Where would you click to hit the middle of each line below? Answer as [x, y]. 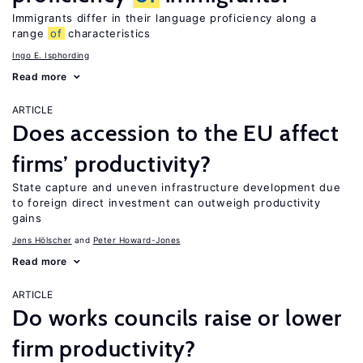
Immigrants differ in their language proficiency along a [164, 18]
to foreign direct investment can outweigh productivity [167, 203]
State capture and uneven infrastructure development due [177, 187]
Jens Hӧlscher [42, 240]
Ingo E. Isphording [51, 55]
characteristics [107, 33]
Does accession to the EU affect [176, 133]
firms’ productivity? [112, 164]
